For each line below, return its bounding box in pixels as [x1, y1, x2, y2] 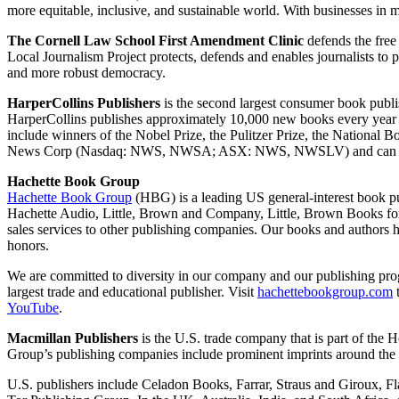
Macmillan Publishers [7, 330, 142, 346]
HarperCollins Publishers [7, 94, 164, 110]
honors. [7, 237, 53, 253]
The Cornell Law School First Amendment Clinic [7, 32, 307, 48]
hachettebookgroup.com [257, 283, 393, 299]
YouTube [7, 299, 59, 315]
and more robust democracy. [7, 64, 169, 80]
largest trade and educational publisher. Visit [7, 283, 257, 299]
